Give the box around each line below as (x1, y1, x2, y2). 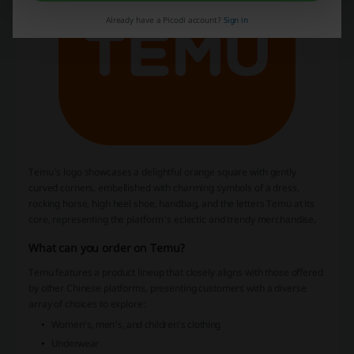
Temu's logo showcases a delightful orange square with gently (28, 164, 296, 179)
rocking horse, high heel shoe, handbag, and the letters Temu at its (28, 196, 314, 210)
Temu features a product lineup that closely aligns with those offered (28, 265, 323, 279)
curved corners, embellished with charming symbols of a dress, (28, 180, 299, 194)
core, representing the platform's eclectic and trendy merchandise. (28, 212, 317, 226)
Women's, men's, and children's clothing (51, 317, 221, 331)
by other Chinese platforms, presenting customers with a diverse (28, 281, 307, 295)
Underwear (51, 336, 100, 350)
